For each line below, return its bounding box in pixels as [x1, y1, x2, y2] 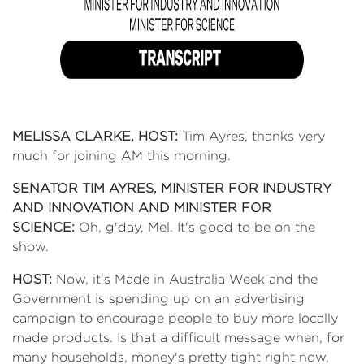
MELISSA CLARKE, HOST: [12, 129, 178, 143]
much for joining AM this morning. [12, 149, 231, 162]
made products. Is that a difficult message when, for [12, 331, 344, 344]
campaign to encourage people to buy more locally [12, 311, 338, 325]
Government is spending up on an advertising [12, 292, 305, 305]
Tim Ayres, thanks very [178, 129, 325, 143]
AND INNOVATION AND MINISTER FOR [12, 201, 271, 214]
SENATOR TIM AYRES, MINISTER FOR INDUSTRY [12, 181, 331, 195]
